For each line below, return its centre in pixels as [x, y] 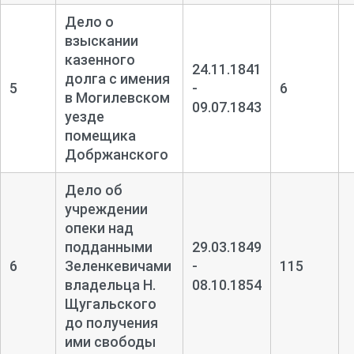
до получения [111, 323]
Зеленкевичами [118, 266]
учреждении [106, 209]
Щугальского [110, 304]
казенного [100, 60]
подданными [108, 247]
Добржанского [116, 155]
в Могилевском [117, 98]
